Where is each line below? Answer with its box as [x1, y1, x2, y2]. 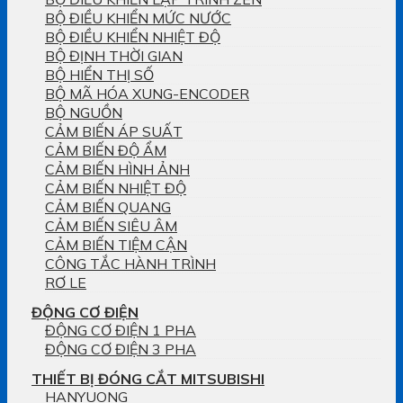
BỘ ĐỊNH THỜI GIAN [45, 46, 183, 65]
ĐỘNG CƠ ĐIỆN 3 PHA [45, 339, 196, 358]
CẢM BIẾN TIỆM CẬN [45, 235, 187, 254]
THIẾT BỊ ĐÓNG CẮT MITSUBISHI [31, 369, 264, 388]
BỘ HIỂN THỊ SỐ [45, 65, 154, 84]
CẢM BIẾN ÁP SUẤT [45, 121, 183, 140]
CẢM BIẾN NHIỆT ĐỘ [45, 178, 186, 197]
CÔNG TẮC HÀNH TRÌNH [45, 254, 216, 273]
